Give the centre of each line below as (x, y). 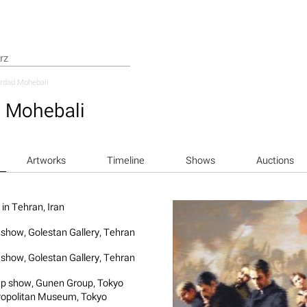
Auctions (275, 160)
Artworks (46, 160)
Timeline (125, 160)
